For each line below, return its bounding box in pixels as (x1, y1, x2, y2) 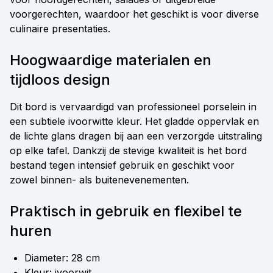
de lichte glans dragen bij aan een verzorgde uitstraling (10, 130, 262, 143)
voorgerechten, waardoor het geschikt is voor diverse (10, 8, 259, 21)
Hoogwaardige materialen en (10, 51, 211, 69)
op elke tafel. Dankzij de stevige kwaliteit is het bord (10, 144, 247, 157)
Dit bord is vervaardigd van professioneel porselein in (10, 101, 257, 113)
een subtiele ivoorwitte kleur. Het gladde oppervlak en (10, 115, 259, 128)
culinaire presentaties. (10, 23, 110, 35)
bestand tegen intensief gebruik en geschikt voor (10, 159, 235, 172)
